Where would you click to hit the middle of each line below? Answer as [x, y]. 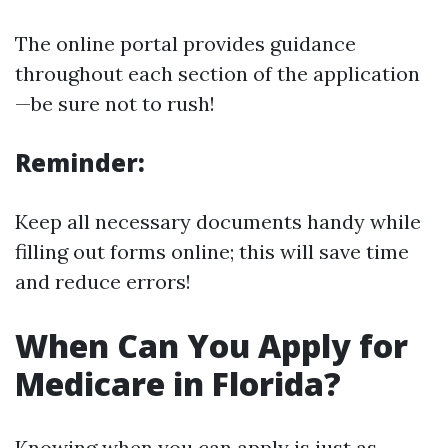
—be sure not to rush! [115, 103]
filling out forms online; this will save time [212, 251]
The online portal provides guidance [185, 43]
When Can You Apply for [211, 345]
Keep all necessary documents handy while [218, 221]
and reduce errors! [103, 281]
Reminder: [80, 162]
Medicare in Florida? [178, 383]
